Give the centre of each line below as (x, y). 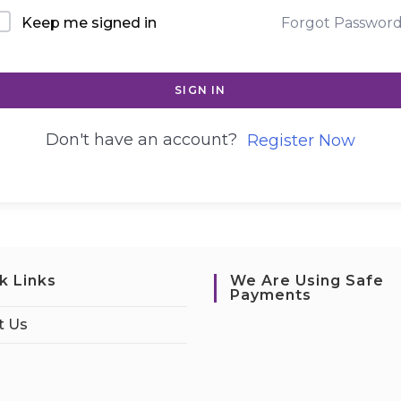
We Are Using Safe (307, 281)
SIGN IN (200, 90)
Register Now (301, 141)
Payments (271, 295)
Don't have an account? (145, 140)
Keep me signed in (89, 23)
